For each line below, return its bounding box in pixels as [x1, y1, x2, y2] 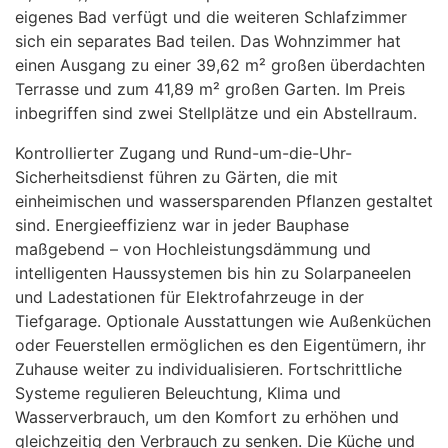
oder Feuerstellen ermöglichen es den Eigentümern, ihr [15, 335, 426, 355]
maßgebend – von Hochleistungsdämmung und [15, 239, 371, 259]
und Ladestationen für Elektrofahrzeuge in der [15, 287, 364, 307]
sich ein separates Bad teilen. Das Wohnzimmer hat [15, 31, 401, 51]
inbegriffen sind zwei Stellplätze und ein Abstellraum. [15, 103, 417, 123]
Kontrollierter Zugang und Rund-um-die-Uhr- [15, 143, 352, 163]
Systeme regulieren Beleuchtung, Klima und [15, 383, 341, 403]
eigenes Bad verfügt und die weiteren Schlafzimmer [15, 7, 407, 27]
